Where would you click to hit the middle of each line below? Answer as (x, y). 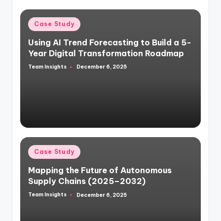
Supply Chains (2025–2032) (87, 181)
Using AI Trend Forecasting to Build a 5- (110, 42)
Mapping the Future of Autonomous (100, 170)
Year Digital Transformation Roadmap (106, 53)
